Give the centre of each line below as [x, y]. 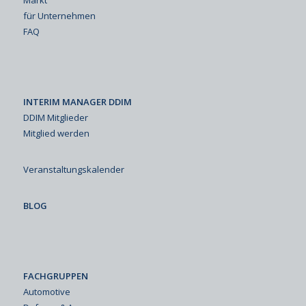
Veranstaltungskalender [73, 169]
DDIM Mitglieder [55, 117]
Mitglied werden [56, 133]
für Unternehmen [59, 15]
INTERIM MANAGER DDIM [77, 101]
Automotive [46, 291]
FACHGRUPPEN [55, 276]
